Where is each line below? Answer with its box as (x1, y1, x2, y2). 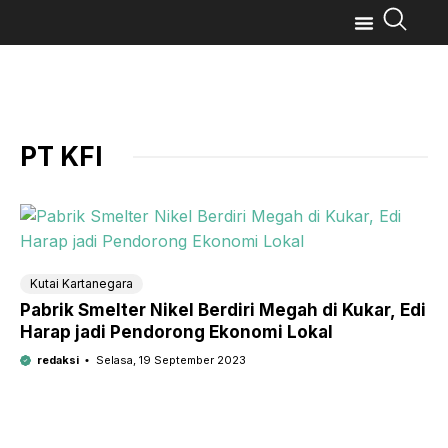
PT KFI (20, 141, 103, 172)
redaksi (36, 353, 79, 367)
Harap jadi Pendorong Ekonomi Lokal (20, 322, 333, 342)
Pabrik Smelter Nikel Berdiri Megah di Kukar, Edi (20, 300, 426, 320)
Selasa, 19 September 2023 (95, 353, 246, 367)
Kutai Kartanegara (30, 276, 133, 291)
